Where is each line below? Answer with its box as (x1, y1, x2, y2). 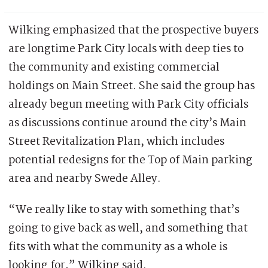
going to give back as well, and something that (8, 219, 248, 237)
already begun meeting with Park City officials (8, 95, 248, 114)
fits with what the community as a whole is (8, 237, 227, 256)
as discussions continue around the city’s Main (8, 114, 246, 132)
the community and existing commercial (8, 58, 220, 77)
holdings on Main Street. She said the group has (8, 77, 255, 95)
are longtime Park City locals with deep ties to (8, 39, 243, 58)
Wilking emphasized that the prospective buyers (8, 21, 258, 39)
